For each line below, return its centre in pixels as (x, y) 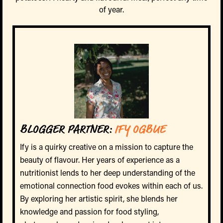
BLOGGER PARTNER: (67, 130)
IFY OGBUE (140, 130)
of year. (111, 9)
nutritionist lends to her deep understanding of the (108, 173)
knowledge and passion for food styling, (89, 212)
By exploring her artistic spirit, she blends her (99, 199)
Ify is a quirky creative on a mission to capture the (107, 147)
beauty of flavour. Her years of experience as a (100, 160)
